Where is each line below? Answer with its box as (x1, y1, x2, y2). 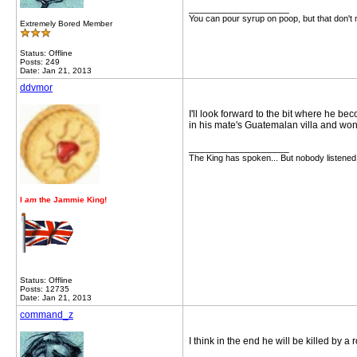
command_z (20, 309, 73, 320)
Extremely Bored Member (20, 19, 112, 28)
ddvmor (20, 82, 53, 93)
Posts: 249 (20, 57, 60, 66)
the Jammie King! (37, 195, 107, 204)
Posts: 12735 (20, 284, 69, 293)
